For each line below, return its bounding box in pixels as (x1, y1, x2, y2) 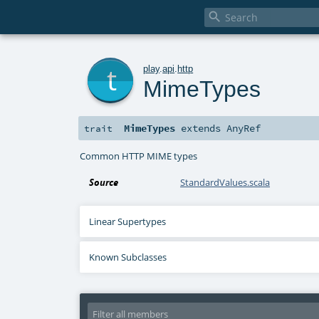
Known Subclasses (89, 251, 167, 264)
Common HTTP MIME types (80, 149, 198, 162)
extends (175, 122, 227, 135)
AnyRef (226, 122, 261, 135)
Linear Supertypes (89, 215, 167, 229)
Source (89, 176, 119, 189)
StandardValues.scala (180, 176, 271, 189)
